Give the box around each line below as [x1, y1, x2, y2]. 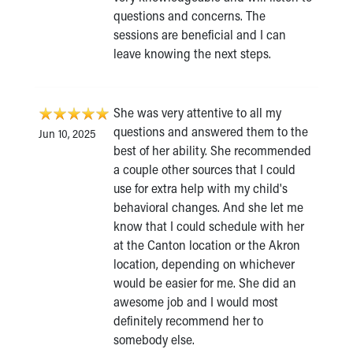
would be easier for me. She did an [113, 273, 296, 291]
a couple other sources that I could [113, 160, 295, 177]
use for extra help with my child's [113, 179, 288, 196]
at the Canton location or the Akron [113, 236, 300, 253]
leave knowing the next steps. [113, 44, 271, 61]
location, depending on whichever [113, 255, 295, 272]
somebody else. [113, 330, 195, 347]
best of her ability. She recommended [113, 141, 311, 158]
